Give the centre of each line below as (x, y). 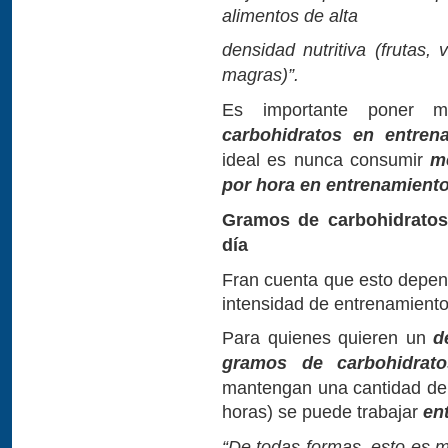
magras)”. (260, 74)
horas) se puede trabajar (322, 411)
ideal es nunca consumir (326, 159)
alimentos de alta (290, 15)
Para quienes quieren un (328, 337)
